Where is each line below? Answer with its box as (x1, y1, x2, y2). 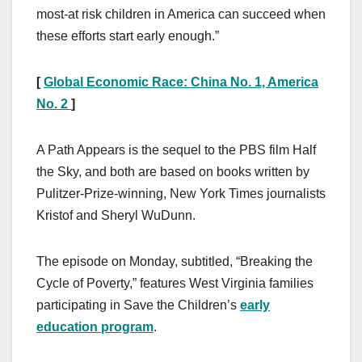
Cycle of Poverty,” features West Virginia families (36, 276, 314, 291)
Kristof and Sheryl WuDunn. (36, 208, 196, 223)
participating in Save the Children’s (36, 298, 240, 313)
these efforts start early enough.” (36, 29, 219, 44)
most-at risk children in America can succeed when (36, 7, 326, 22)
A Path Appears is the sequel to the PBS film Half (36, 143, 316, 158)
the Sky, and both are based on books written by (36, 165, 309, 179)
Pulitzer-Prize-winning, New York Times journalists (36, 187, 326, 201)
